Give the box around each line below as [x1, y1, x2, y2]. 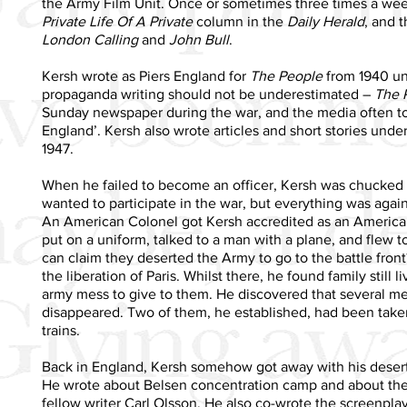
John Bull [169, 31, 229, 47]
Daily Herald [287, 13, 364, 29]
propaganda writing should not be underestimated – [42, 85, 374, 102]
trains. [42, 322, 80, 338]
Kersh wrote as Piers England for [42, 67, 250, 84]
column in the [193, 13, 287, 29]
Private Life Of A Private [42, 13, 193, 29]
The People [250, 67, 323, 84]
